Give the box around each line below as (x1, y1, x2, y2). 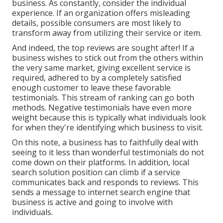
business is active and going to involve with (12, 196, 173, 208)
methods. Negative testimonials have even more (12, 102, 192, 113)
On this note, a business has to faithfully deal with (12, 136, 198, 148)
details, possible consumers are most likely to (12, 17, 181, 28)
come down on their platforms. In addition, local (12, 156, 189, 168)
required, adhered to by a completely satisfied (12, 72, 181, 83)
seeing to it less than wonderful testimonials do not (12, 146, 204, 158)
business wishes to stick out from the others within (12, 52, 203, 63)
